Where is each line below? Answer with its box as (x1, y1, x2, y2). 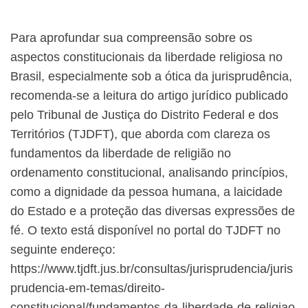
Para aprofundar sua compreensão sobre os (10, 31, 252, 45)
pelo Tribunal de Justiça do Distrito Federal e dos (10, 108, 278, 122)
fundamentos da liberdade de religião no (10, 146, 231, 161)
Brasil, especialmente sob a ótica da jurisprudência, (10, 69, 292, 84)
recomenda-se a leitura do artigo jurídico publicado (10, 89, 288, 103)
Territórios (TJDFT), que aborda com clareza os (10, 127, 270, 142)
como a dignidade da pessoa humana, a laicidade (10, 185, 283, 199)
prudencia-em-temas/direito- (10, 281, 165, 296)
